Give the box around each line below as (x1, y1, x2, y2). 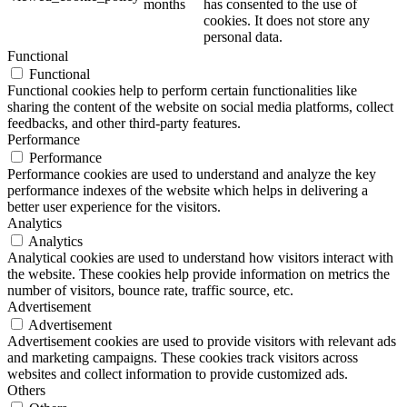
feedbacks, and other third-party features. (7, 114, 241, 131)
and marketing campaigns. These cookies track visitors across (7, 349, 358, 365)
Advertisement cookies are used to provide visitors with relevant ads (7, 333, 396, 349)
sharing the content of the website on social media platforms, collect (7, 98, 393, 114)
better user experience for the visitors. (7, 198, 221, 214)
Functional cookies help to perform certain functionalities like (7, 82, 357, 98)
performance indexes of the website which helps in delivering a (7, 182, 368, 198)
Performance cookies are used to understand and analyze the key (7, 165, 376, 182)
